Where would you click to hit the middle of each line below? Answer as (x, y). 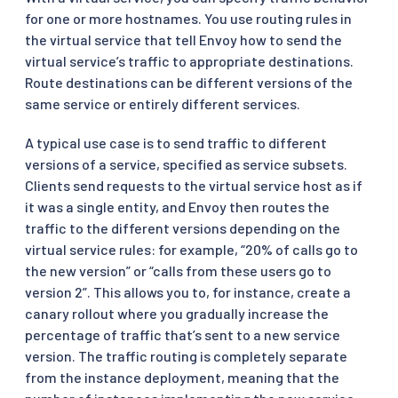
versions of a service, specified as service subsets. (186, 163)
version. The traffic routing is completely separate (186, 355)
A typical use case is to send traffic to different (176, 142)
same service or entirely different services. (163, 103)
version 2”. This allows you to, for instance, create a (188, 291)
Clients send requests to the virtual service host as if (194, 185)
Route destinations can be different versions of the (189, 82)
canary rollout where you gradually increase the (177, 313)
